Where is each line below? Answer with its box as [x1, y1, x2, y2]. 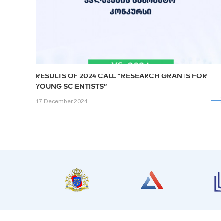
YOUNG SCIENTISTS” [36, 81, 107, 91]
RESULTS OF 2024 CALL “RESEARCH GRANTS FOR [36, 71, 207, 80]
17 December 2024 [36, 97, 88, 105]
